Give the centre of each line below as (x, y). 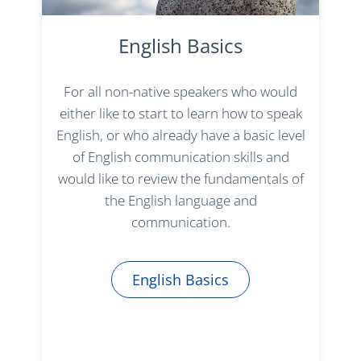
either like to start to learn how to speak (180, 114)
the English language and (180, 201)
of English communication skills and (180, 157)
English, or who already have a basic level (180, 135)
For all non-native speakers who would (180, 92)
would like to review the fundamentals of (180, 179)
